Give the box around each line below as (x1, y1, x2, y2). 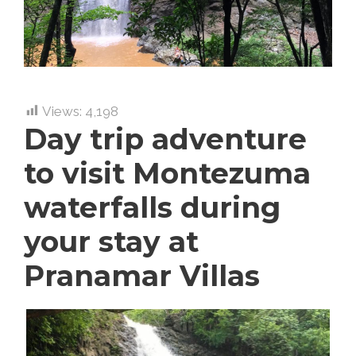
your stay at (24, 223, 199, 259)
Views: (42, 103, 82, 119)
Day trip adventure (24, 121, 307, 157)
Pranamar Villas (24, 257, 260, 293)
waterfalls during (24, 189, 281, 225)
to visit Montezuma (24, 155, 311, 191)
